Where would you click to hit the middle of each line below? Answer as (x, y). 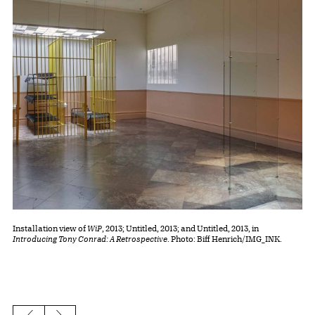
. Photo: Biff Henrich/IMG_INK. (225, 239)
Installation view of (50, 229)
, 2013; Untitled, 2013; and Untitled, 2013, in (180, 229)
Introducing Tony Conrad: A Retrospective (90, 239)
